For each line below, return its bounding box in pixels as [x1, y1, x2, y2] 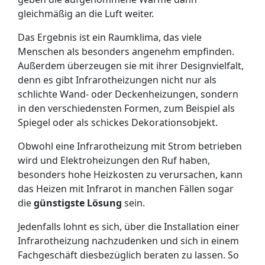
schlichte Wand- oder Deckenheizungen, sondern [18, 88, 238, 101]
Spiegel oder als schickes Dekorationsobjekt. [18, 116, 218, 129]
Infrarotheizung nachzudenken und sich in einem [18, 234, 239, 247]
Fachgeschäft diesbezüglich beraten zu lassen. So [18, 248, 239, 261]
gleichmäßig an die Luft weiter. [18, 7, 154, 20]
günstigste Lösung [34, 196, 122, 209]
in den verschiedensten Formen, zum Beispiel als [18, 102, 235, 115]
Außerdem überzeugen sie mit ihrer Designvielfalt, [18, 59, 244, 72]
